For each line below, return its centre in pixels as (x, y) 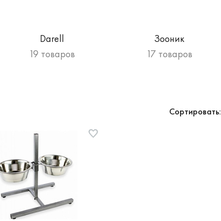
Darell (52, 38)
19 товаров (52, 54)
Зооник (169, 38)
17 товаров (169, 54)
